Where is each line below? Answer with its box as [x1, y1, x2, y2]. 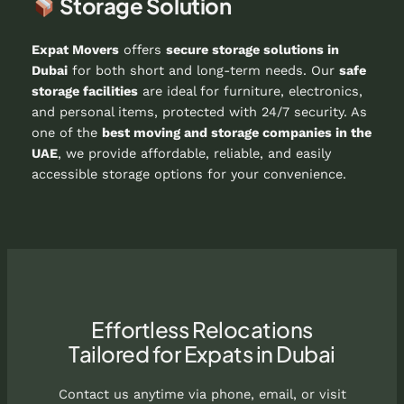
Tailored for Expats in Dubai [69, 339, 335, 367]
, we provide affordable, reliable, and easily [57, 145, 331, 162]
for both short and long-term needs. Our [67, 62, 339, 79]
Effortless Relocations [91, 315, 313, 343]
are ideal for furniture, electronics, [137, 83, 363, 100]
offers [118, 41, 166, 59]
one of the [31, 124, 102, 142]
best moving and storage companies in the [101, 124, 372, 142]
